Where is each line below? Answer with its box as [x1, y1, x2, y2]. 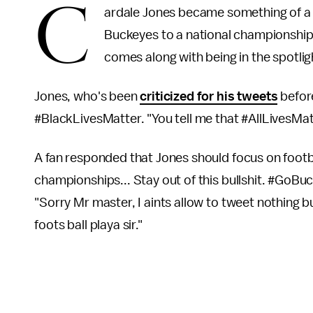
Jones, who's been [34, 89, 140, 103]
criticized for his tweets [140, 89, 278, 103]
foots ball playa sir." [34, 218, 143, 232]
